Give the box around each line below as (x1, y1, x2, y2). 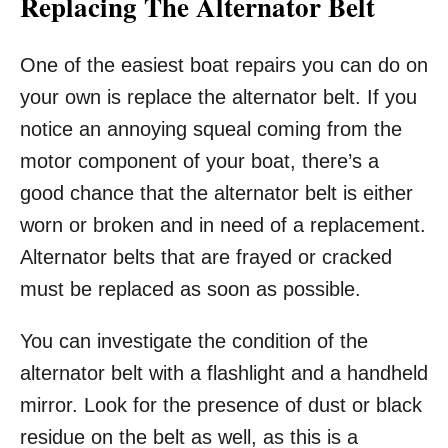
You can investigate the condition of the (20, 330, 368, 353)
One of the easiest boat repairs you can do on (20, 54, 428, 77)
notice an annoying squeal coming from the (20, 118, 402, 141)
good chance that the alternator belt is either (20, 182, 413, 205)
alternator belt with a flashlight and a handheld (20, 362, 428, 385)
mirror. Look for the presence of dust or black (20, 394, 422, 417)
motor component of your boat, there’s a (20, 150, 379, 173)
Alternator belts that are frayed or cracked (20, 246, 392, 269)
